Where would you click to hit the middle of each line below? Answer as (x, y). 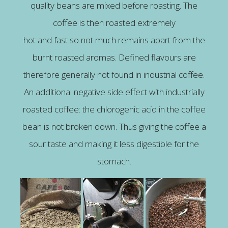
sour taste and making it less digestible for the (114, 144)
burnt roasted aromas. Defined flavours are (114, 58)
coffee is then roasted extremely (114, 23)
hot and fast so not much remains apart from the (114, 40)
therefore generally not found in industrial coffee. (114, 75)
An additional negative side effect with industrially (114, 92)
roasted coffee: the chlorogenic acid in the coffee (114, 109)
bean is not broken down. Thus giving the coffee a (114, 127)
